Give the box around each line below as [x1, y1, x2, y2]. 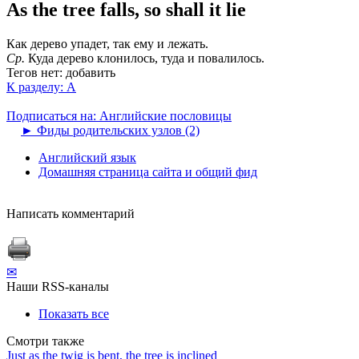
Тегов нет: [6, 65, 63, 79]
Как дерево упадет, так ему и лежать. [6, 36, 208, 50]
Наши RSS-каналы [6, 279, 109, 293]
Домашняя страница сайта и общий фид [38, 164, 257, 179]
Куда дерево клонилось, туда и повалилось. [25, 50, 264, 65]
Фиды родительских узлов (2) [34, 123, 200, 137]
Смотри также [6, 333, 84, 348]
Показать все [38, 306, 109, 321]
